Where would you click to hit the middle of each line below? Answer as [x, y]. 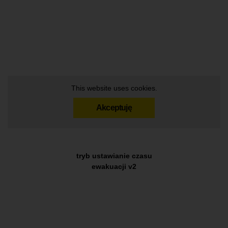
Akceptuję [114, 107]
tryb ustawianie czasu [114, 155]
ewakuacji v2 [114, 166]
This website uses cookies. [114, 88]
